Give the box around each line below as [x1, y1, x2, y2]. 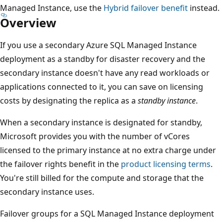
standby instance [138, 95, 196, 106]
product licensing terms [121, 158, 211, 169]
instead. [188, 2, 220, 13]
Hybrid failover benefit [104, 2, 188, 13]
